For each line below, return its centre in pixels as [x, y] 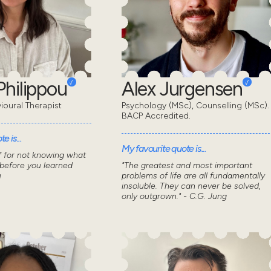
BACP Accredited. [156, 116]
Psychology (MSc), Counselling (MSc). [195, 106]
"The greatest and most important [187, 166]
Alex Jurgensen [182, 89]
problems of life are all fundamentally [193, 176]
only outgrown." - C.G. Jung [174, 197]
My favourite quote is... [164, 149]
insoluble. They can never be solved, [191, 186]
